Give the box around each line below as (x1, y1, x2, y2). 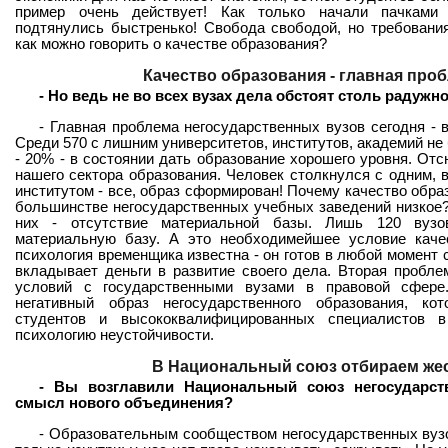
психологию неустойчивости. (15, 326, 214, 343)
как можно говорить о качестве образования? (15, 36, 327, 53)
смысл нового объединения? (15, 394, 233, 411)
